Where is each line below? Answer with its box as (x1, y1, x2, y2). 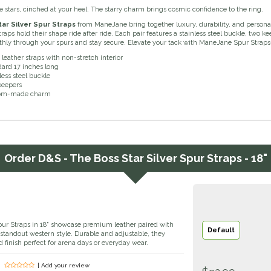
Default (207, 226, 235, 235)
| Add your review (38, 262, 90, 269)
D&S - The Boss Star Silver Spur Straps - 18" (38, 152, 267, 165)
